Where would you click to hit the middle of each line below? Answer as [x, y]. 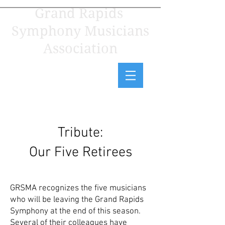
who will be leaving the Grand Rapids [77, 200]
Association [80, 48]
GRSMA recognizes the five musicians [78, 188]
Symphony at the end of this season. [75, 211]
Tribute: [80, 133]
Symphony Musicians [80, 31]
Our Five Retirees [80, 153]
